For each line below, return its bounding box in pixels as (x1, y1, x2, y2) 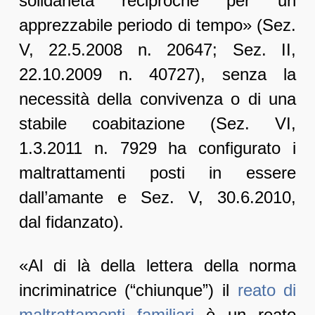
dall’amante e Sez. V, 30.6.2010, (18, 188, 297, 207)
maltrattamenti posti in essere (18, 163, 297, 183)
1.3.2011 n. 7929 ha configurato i (18, 139, 297, 158)
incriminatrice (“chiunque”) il (18, 281, 238, 300)
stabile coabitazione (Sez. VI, (18, 114, 297, 134)
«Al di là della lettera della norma (18, 256, 297, 276)
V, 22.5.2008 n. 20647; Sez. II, (18, 40, 297, 60)
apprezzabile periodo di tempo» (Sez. (18, 15, 297, 35)
